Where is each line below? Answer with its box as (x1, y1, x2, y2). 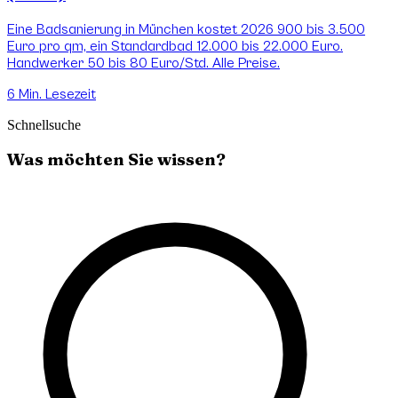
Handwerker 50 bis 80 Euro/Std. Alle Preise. (7, 54, 280, 71)
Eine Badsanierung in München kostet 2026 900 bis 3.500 (7, 20, 365, 37)
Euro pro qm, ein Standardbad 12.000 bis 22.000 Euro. (7, 37, 343, 54)
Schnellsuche (7, 116, 81, 132)
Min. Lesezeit (15, 85, 96, 102)
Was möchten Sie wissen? (7, 149, 226, 171)
